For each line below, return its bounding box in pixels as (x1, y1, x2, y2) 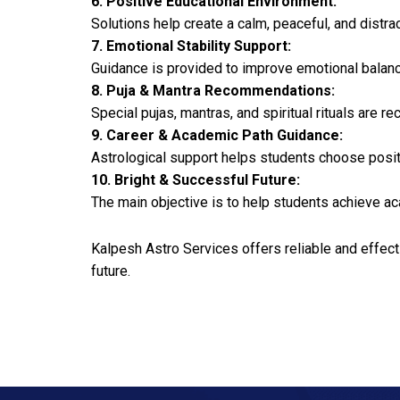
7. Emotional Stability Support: (91, 37, 291, 54)
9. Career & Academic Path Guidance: (91, 127, 343, 144)
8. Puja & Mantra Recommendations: (91, 82, 335, 99)
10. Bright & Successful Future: (91, 171, 300, 188)
